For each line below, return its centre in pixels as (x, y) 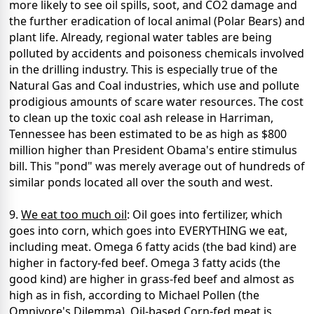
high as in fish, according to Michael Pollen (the (134, 295)
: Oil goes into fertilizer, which (205, 215)
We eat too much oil (74, 215)
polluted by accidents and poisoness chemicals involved (157, 54)
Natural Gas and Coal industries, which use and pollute (154, 86)
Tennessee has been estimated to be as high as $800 (148, 134)
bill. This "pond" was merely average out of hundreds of (157, 166)
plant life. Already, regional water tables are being (141, 37)
